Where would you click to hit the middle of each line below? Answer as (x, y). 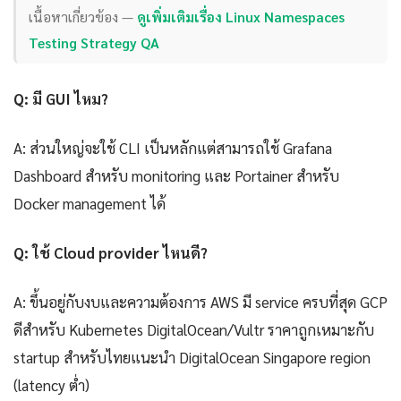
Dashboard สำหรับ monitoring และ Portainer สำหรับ (176, 176)
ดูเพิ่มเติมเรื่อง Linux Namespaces (241, 16)
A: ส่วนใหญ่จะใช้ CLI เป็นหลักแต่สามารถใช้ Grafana (173, 148)
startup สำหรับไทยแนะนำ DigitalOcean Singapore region (192, 358)
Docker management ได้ (90, 204)
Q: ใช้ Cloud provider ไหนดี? (111, 253)
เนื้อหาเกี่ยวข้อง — (83, 16)
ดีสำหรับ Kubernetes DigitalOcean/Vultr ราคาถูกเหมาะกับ (194, 330)
